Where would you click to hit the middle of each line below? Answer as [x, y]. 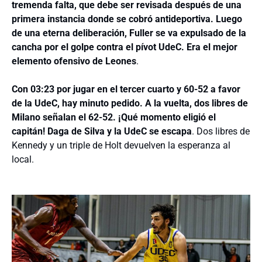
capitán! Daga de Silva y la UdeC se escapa [102, 131]
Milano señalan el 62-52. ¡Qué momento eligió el [114, 117]
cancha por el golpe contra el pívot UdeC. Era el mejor [125, 47]
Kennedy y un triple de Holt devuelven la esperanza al [121, 145]
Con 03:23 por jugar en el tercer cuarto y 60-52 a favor [126, 89]
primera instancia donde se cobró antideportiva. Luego [127, 19]
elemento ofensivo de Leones [74, 61]
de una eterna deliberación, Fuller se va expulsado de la [129, 33]
